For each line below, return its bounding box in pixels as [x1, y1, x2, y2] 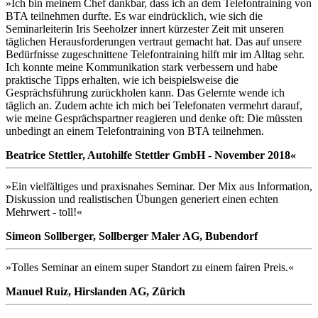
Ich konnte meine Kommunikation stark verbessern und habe [6, 61, 278, 74]
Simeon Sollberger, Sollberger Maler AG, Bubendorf [6, 230, 258, 243]
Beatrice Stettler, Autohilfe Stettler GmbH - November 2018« [6, 149, 296, 162]
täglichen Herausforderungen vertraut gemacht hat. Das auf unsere [6, 35, 302, 48]
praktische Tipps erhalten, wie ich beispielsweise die [6, 74, 238, 87]
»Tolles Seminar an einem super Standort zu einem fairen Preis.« [6, 261, 294, 274]
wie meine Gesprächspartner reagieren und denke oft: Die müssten [6, 112, 302, 125]
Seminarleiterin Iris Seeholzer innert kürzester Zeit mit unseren [6, 23, 284, 35]
